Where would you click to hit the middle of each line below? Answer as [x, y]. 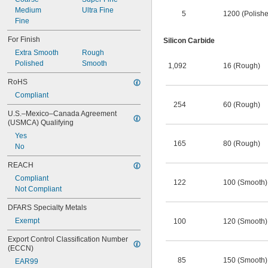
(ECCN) [21, 248]
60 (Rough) [242, 105]
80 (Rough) [242, 144]
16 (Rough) [242, 66]
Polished [29, 63]
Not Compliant [38, 189]
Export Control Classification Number [68, 239]
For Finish [24, 39]
